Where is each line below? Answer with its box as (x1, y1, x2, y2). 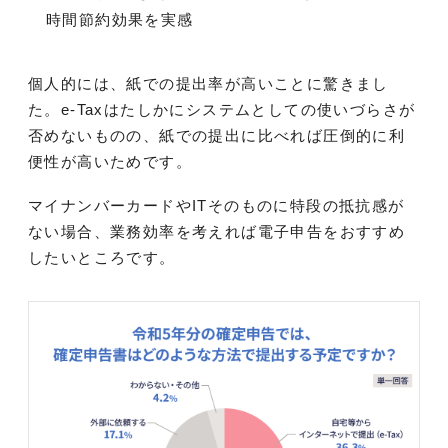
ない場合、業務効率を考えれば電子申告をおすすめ (28, 222, 406, 240)
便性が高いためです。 (28, 152, 192, 170)
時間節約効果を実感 (46, 11, 194, 29)
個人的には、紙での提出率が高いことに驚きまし (28, 74, 389, 92)
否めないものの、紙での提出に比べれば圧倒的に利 (28, 126, 406, 144)
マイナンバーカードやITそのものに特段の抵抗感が (28, 196, 405, 214)
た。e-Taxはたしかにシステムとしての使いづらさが (28, 100, 416, 118)
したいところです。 (28, 248, 176, 266)
